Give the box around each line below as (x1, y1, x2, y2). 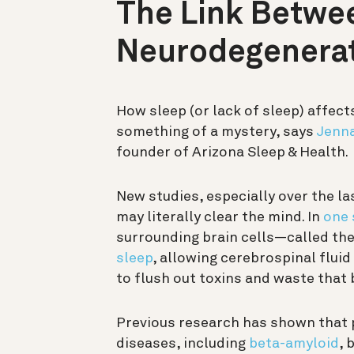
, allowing (153, 250, 220, 265)
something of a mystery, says (116, 124, 316, 139)
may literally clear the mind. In (116, 209, 320, 224)
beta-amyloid (249, 336, 339, 351)
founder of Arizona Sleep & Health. (116, 145, 348, 160)
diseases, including (116, 336, 246, 351)
